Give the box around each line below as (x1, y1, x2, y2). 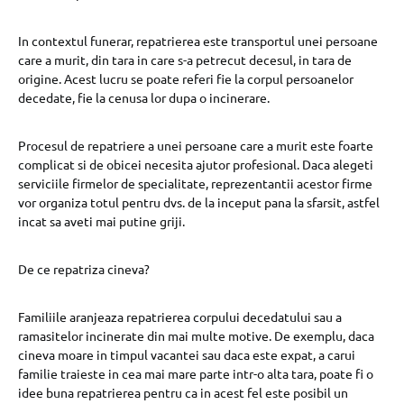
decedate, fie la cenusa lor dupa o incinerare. (18, 89, 270, 106)
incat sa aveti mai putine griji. (18, 213, 185, 229)
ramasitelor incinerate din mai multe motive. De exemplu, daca (18, 327, 374, 344)
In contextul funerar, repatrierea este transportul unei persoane (18, 32, 378, 49)
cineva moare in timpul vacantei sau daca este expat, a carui (18, 346, 355, 363)
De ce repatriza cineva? (18, 261, 150, 277)
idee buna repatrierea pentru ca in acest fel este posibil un (18, 384, 348, 400)
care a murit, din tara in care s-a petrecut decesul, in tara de (18, 51, 352, 68)
